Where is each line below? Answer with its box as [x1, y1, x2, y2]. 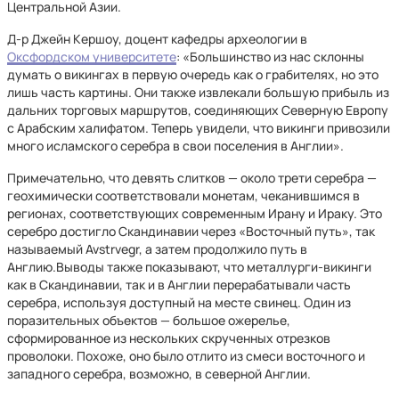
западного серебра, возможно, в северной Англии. [7, 365, 311, 382]
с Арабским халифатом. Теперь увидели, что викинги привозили [7, 119, 390, 136]
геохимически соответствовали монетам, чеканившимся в [7, 187, 360, 204]
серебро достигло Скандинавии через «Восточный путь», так [7, 223, 375, 240]
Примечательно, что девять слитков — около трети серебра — [7, 169, 377, 186]
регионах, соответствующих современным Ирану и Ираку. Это [7, 205, 382, 222]
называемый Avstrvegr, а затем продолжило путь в [7, 240, 307, 257]
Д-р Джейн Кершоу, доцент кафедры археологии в [7, 30, 307, 47]
